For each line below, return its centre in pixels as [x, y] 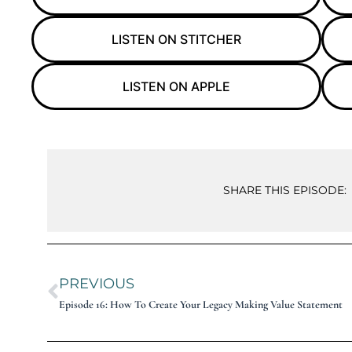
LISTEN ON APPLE [176, 86]
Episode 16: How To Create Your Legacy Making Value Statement [201, 304]
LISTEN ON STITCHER [176, 39]
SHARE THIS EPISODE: [285, 190]
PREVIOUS [97, 283]
